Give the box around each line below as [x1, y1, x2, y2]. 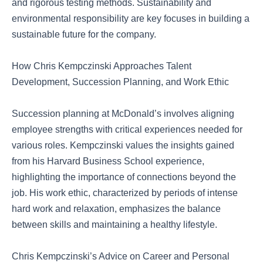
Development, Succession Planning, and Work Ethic [12, 77, 229, 87]
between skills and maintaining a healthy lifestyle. [12, 220, 217, 230]
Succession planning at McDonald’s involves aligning [12, 109, 234, 119]
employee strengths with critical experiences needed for [12, 124, 242, 134]
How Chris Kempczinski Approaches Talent [12, 61, 191, 71]
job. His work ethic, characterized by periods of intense [12, 188, 238, 198]
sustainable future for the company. [12, 29, 156, 39]
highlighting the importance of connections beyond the [12, 172, 236, 182]
